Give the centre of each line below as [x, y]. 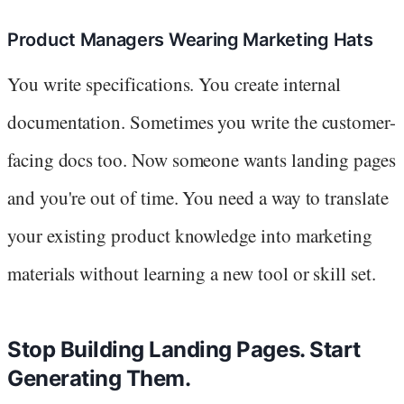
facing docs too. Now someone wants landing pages [202, 159]
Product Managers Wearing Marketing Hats [190, 39]
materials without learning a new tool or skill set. [192, 273]
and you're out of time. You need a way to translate [198, 197]
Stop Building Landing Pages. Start [184, 349]
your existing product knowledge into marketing [190, 235]
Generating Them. [99, 378]
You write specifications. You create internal [174, 83]
